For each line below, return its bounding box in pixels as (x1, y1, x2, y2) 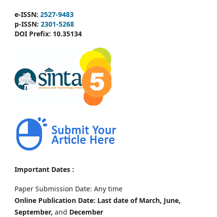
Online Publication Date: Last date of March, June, (15, 196, 181, 205)
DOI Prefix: (15, 29, 53, 38)
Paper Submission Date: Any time (15, 184, 123, 194)
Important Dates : (15, 164, 74, 174)
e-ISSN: (15, 9, 40, 19)
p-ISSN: (15, 19, 41, 29)
